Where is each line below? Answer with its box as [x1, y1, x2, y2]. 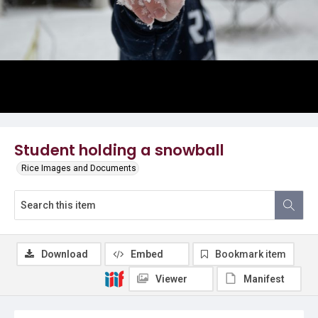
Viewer [155, 273, 187, 285]
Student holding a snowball [14, 139, 224, 161]
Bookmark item [215, 248, 286, 260]
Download [41, 248, 88, 260]
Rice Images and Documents [21, 163, 136, 173]
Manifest [243, 273, 285, 285]
